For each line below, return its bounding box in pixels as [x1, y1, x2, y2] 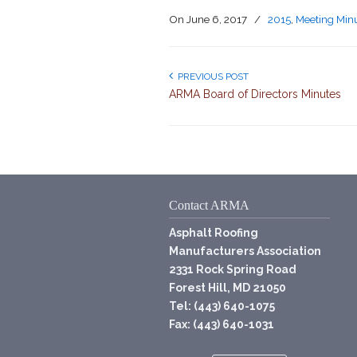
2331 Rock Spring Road [169, 262, 296, 276]
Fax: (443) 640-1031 [169, 317, 274, 331]
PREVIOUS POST [173, 70, 249, 82]
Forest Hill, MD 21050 [169, 280, 286, 294]
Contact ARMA [169, 198, 249, 212]
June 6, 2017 [186, 12, 247, 25]
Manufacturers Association [169, 244, 321, 257]
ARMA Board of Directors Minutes [169, 87, 341, 100]
